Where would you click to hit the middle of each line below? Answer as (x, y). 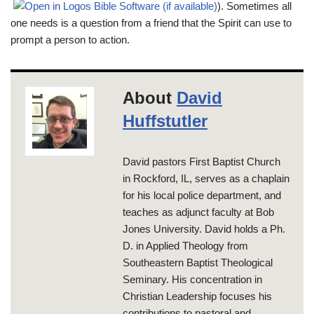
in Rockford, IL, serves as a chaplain (206, 178)
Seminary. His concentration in (192, 279)
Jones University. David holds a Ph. (204, 228)
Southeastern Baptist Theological (198, 262)
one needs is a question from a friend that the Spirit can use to (151, 22)
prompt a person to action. (70, 39)
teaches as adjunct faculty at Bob (198, 212)
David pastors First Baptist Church (202, 161)
